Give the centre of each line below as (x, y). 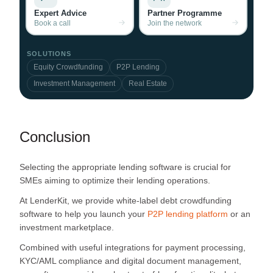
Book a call (52, 23)
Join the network (174, 23)
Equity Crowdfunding (68, 67)
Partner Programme (184, 13)
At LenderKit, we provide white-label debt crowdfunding (126, 200)
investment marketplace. (68, 227)
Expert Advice (60, 13)
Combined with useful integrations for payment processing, (133, 247)
